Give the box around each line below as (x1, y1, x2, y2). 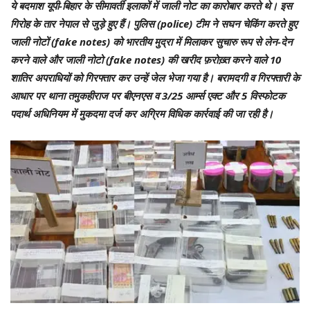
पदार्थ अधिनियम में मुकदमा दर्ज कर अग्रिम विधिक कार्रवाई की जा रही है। (10, 106, 273, 120)
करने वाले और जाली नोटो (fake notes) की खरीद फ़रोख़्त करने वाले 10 (10, 52, 281, 66)
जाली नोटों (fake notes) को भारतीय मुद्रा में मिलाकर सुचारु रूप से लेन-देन (10, 34, 293, 48)
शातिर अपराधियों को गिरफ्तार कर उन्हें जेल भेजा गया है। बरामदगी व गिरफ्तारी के (10, 70, 300, 84)
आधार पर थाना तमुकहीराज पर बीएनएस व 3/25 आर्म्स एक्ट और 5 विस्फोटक (10, 88, 285, 102)
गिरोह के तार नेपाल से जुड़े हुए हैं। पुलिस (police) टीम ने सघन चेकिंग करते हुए (10, 16, 297, 30)
